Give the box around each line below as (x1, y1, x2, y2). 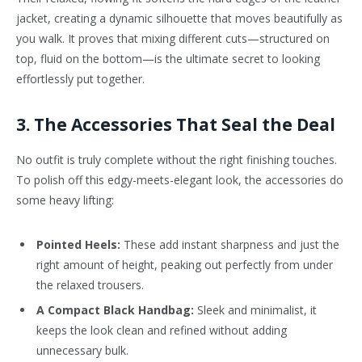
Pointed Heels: (36, 237, 120, 253)
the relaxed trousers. (36, 277, 144, 293)
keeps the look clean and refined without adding (36, 322, 287, 339)
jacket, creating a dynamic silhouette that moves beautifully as (16, 11, 343, 27)
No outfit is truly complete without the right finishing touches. (16, 152, 337, 168)
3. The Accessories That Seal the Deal (16, 112, 335, 136)
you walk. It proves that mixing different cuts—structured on (16, 31, 330, 47)
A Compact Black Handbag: (36, 302, 194, 318)
